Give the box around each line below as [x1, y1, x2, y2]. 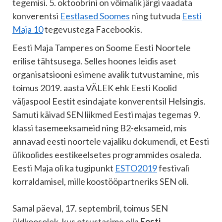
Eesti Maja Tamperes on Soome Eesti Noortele [12, 42, 191, 54]
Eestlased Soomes [60, 10, 130, 22]
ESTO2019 [115, 163, 157, 174]
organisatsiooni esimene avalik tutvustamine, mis [12, 69, 199, 80]
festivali [157, 163, 189, 174]
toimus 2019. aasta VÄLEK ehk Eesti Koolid [12, 82, 177, 94]
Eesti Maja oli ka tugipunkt [12, 163, 115, 174]
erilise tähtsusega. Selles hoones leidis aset [12, 55, 176, 67]
